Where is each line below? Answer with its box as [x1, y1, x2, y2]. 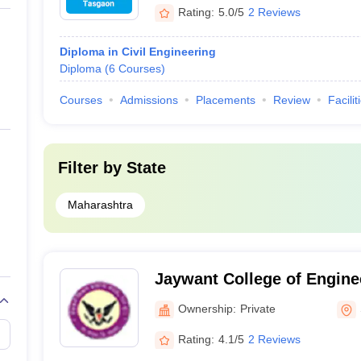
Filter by [57, 159, 127, 176]
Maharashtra [67, 198, 133, 211]
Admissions [119, 93, 178, 106]
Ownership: [177, 301, 236, 315]
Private [239, 301, 276, 315]
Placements [195, 93, 255, 106]
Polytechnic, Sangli [154, 291, 303, 309]
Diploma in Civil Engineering [59, 45, 216, 58]
